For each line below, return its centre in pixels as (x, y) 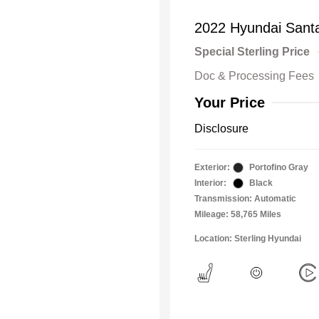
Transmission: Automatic (245, 199)
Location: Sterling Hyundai (248, 239)
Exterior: (212, 168)
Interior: (210, 183)
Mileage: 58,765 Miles (238, 215)
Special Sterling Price (252, 52)
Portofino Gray (279, 168)
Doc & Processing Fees (254, 76)
